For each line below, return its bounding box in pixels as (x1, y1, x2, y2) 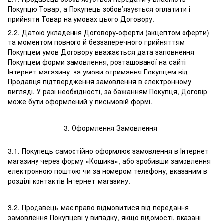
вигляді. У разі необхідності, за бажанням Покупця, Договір (8, 86, 207, 97)
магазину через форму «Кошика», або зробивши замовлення (8, 156, 211, 166)
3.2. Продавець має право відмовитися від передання (8, 202, 189, 213)
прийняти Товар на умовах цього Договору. (8, 14, 154, 24)
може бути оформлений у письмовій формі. (8, 96, 152, 107)
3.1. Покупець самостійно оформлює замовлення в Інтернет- (8, 146, 211, 156)
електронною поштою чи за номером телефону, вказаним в (8, 166, 207, 176)
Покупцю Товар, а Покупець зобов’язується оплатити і (8, 4, 190, 14)
